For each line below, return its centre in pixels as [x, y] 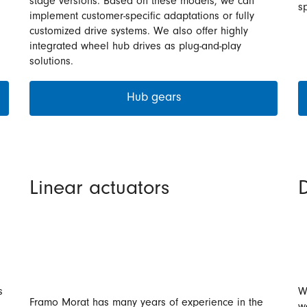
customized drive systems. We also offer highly [139, 32]
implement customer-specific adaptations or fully [142, 17]
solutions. [51, 62]
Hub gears [153, 98]
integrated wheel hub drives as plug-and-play [135, 47]
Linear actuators [99, 191]
